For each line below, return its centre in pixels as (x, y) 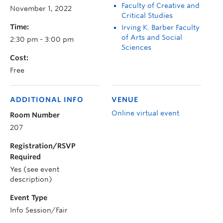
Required (25, 157)
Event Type (29, 198)
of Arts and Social (152, 38)
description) (31, 179)
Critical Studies (147, 16)
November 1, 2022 (41, 9)
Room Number (35, 115)
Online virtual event (145, 113)
